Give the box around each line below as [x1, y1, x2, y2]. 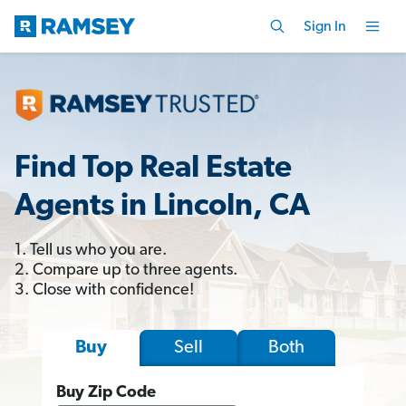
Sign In [304, 19, 346, 34]
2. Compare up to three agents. [14, 261, 237, 279]
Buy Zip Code [56, 383, 156, 401]
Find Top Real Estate [14, 152, 292, 185]
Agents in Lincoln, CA [14, 190, 310, 223]
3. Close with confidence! [14, 281, 194, 299]
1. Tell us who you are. [14, 241, 167, 259]
